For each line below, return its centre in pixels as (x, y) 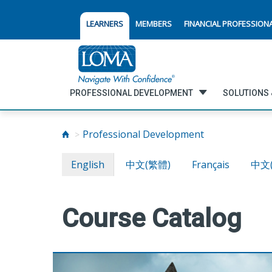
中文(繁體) (148, 165)
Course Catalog (152, 218)
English (88, 165)
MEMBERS (154, 24)
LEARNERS (105, 24)
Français (211, 165)
